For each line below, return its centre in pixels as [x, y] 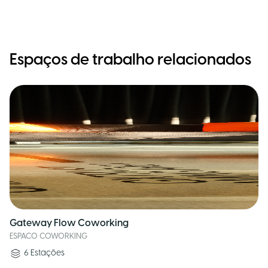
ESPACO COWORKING [48, 237]
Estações [48, 253]
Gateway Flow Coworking [69, 223]
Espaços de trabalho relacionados [130, 60]
